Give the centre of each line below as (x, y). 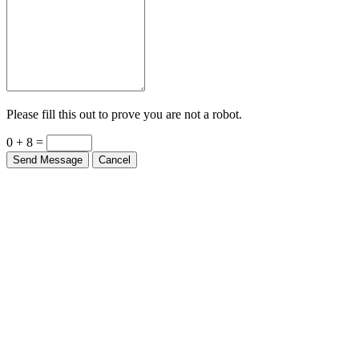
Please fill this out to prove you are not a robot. (124, 107)
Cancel (115, 153)
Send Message (48, 153)
